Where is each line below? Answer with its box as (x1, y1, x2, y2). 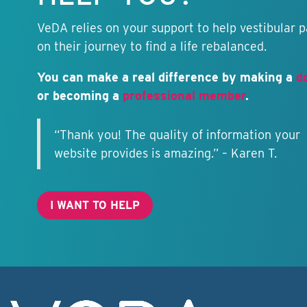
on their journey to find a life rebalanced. (36, 39, 267, 54)
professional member (122, 88, 245, 103)
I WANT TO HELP (49, 199, 140, 212)
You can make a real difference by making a (36, 70, 296, 85)
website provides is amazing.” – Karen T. (53, 146, 277, 161)
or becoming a (36, 88, 123, 103)
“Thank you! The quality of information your (53, 127, 300, 143)
